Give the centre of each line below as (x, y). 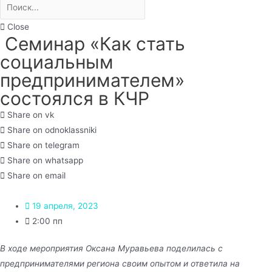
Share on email (36, 175)
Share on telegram (43, 145)
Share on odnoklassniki (52, 130)
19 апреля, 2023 (66, 206)
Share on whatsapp (45, 160)
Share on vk (31, 114)
